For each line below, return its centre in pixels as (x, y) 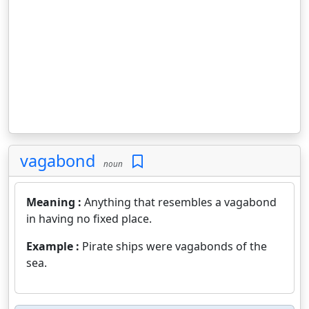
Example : (54, 246)
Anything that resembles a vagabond (180, 202)
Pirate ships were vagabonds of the (175, 246)
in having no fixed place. (89, 219)
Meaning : (55, 202)
